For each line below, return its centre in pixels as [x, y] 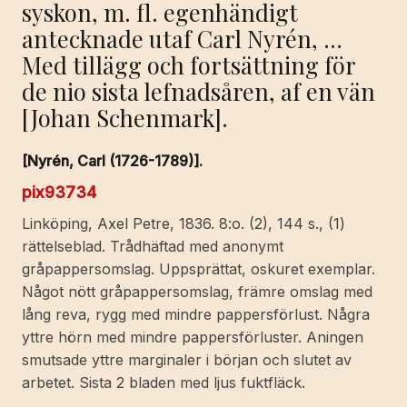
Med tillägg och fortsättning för [189, 64]
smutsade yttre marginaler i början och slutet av [187, 359]
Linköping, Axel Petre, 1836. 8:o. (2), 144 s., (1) [184, 223]
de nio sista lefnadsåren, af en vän [199, 90]
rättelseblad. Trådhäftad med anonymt [153, 246]
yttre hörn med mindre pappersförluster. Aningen [193, 337]
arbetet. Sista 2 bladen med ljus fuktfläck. [164, 382]
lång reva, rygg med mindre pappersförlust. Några [196, 314]
